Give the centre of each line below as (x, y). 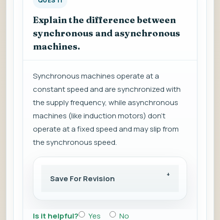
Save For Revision (82, 179)
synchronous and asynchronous (107, 33)
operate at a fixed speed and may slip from (106, 129)
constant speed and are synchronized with (107, 89)
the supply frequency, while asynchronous (106, 103)
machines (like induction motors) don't (99, 116)
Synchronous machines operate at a (96, 76)
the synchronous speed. (75, 142)
